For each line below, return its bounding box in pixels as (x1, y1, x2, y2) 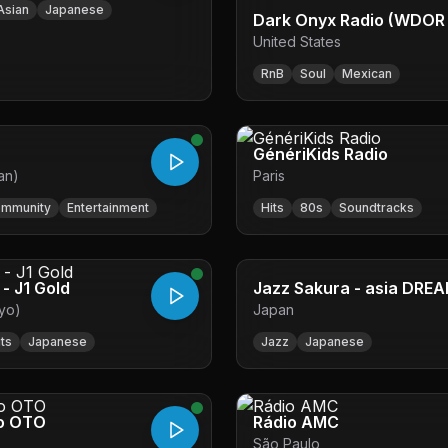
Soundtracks (339, 200, 414, 215)
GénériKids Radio (253, 144, 388, 164)
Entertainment (67, 200, 149, 215)
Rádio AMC (253, 412, 339, 432)
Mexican (342, 66, 392, 81)
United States (253, 33, 341, 50)
